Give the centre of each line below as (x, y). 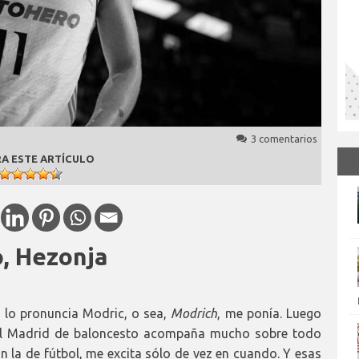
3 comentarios (284, 138)
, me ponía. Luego (269, 313)
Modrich (194, 313)
